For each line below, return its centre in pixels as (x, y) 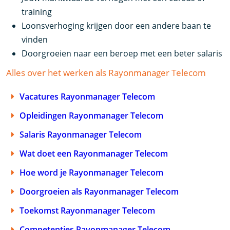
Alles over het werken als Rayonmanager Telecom (106, 72)
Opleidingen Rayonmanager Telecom (92, 115)
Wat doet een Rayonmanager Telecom (94, 153)
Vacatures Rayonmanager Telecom (88, 96)
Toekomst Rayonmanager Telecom (88, 210)
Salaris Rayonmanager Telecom (81, 134)
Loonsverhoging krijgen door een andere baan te (117, 25)
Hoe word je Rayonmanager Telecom (92, 172)
